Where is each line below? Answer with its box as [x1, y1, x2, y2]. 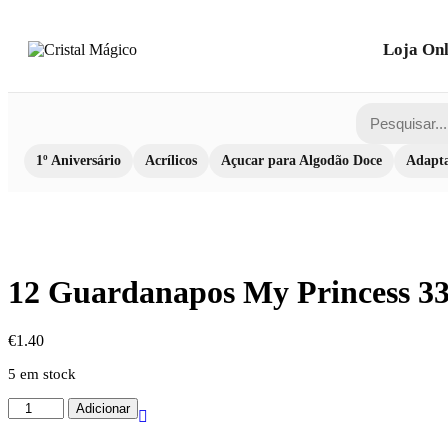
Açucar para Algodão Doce [221, 153, 382, 168]
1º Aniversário [36, 153, 121, 168]
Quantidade [7, 397, 80, 415]
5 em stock [8, 366, 76, 383]
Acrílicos [145, 153, 197, 168]
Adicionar [76, 401, 131, 417]
